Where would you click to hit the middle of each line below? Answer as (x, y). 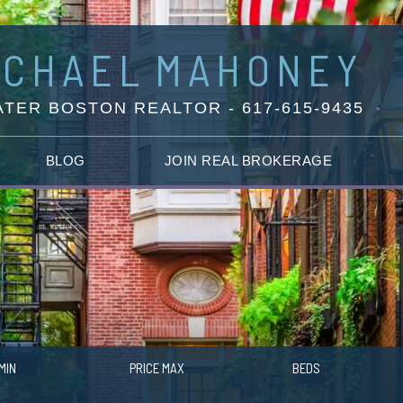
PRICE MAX (157, 368)
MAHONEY (259, 69)
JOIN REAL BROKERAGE (248, 161)
